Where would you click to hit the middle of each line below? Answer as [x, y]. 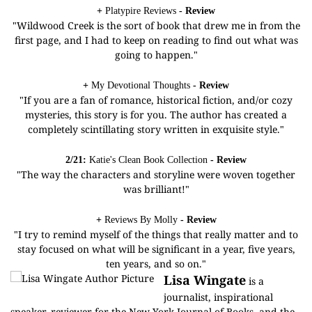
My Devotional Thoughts [141, 85]
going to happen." [156, 55]
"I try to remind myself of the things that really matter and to [156, 234]
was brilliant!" [156, 189]
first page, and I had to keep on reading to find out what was [156, 40]
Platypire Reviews [141, 11]
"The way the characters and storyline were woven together [156, 174]
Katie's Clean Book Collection [148, 160]
